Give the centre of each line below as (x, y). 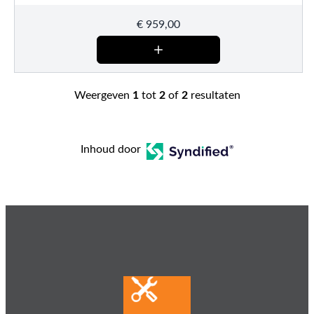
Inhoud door (110, 149)
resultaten (214, 95)
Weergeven (103, 95)
